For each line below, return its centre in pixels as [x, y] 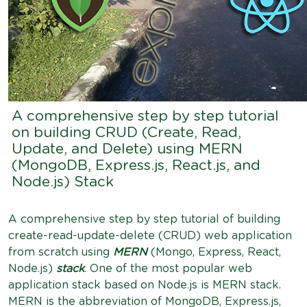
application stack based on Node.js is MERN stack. [145, 285]
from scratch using [61, 252]
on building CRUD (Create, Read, [126, 133]
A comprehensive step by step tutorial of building [144, 219]
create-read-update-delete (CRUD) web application [150, 236]
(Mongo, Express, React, [214, 252]
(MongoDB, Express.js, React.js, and [136, 165]
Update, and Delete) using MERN [127, 149]
